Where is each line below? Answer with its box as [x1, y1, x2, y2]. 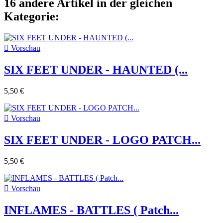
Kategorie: [4, 10, 59, 23]
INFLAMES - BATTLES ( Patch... [4, 203, 179, 217]
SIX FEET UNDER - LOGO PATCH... [4, 133, 201, 146]
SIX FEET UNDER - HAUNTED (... [4, 63, 188, 76]
